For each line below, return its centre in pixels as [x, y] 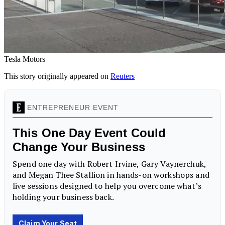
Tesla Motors [25, 59]
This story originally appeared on [57, 76]
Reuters [123, 76]
